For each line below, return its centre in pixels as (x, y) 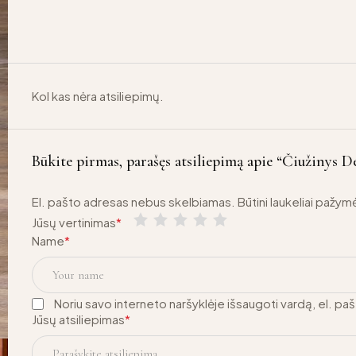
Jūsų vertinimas (74, 222)
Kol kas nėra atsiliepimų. (98, 96)
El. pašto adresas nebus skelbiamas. (133, 202)
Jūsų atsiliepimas (78, 319)
